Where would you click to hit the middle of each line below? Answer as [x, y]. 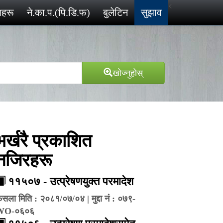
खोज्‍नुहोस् [128, 72]
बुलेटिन [115, 12]
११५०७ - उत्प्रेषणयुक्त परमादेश [71, 181]
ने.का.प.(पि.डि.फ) [58, 12]
